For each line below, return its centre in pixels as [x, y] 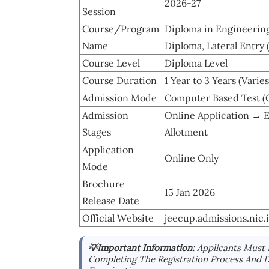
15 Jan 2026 [190, 192]
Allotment [186, 132]
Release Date [111, 200]
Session [99, 11]
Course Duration [119, 80]
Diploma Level [196, 63]
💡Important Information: [143, 247]
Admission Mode [119, 98]
